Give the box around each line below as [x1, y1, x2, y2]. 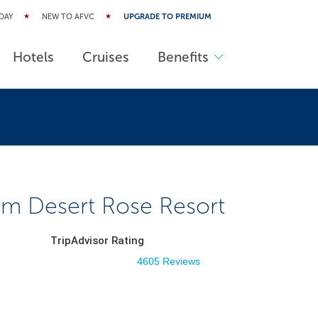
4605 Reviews [137, 256, 200, 267]
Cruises [82, 48, 130, 65]
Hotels [13, 48, 55, 65]
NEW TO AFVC [42, 12, 94, 21]
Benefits [158, 48, 209, 65]
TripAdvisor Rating [50, 234, 144, 247]
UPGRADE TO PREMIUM [124, 12, 212, 21]
